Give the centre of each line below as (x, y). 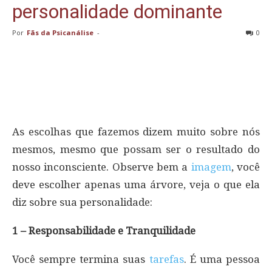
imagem (211, 167)
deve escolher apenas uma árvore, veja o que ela (136, 184)
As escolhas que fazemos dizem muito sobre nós (136, 131)
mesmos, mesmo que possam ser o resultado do (136, 149)
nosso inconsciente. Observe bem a (102, 167)
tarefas (166, 259)
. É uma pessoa (222, 259)
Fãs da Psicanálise (60, 32)
